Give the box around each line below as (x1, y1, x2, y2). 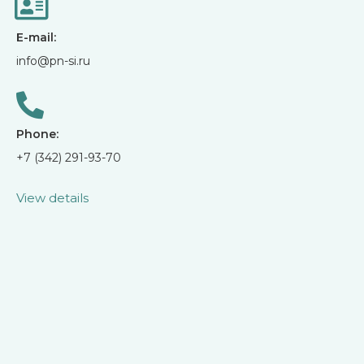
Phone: (16, 127, 58, 142)
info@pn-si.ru (16, 54, 90, 69)
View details (16, 190, 89, 206)
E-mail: (16, 30, 56, 45)
